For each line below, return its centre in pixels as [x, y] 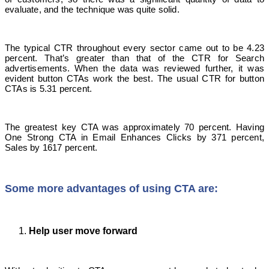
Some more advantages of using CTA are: [111, 188]
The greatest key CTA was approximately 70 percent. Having [134, 127]
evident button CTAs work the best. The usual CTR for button [134, 78]
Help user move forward [83, 231]
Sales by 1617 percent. [51, 147]
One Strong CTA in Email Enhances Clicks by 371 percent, [134, 137]
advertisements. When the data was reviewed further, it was [134, 68]
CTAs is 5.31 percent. [49, 88]
